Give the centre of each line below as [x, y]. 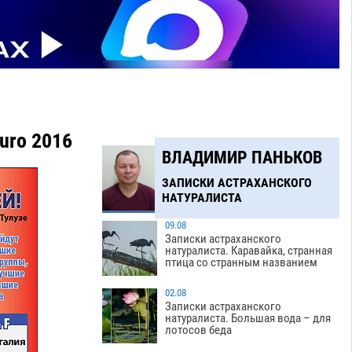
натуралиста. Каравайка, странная [249, 251]
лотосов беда [199, 330]
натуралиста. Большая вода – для [248, 319]
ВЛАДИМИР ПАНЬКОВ [242, 157]
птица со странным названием [242, 263]
